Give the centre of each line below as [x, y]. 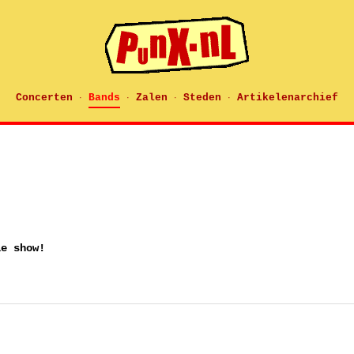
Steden [202, 98]
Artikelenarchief [288, 98]
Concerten [44, 98]
